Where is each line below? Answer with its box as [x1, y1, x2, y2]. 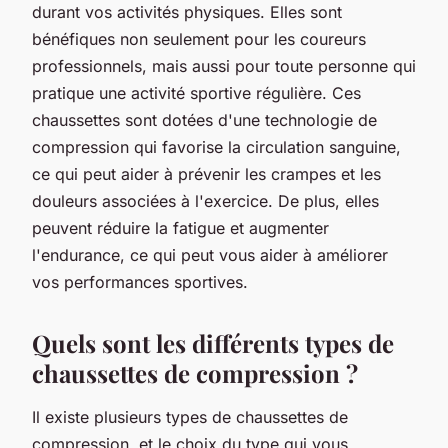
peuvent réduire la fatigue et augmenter [32, 217, 329, 238]
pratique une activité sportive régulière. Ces [32, 82, 361, 103]
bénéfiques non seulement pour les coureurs [32, 28, 366, 49]
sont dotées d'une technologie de [120, 109, 377, 130]
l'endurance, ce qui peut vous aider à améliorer [32, 244, 388, 265]
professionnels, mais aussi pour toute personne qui [32, 55, 416, 76]
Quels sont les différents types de [32, 326, 394, 359]
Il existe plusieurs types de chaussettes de [32, 406, 348, 427]
